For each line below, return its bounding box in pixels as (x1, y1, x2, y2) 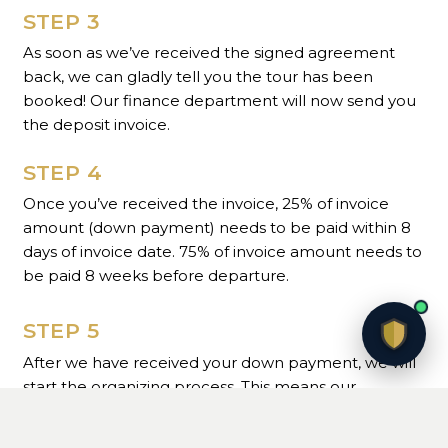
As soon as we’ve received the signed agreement (22, 43, 395, 63)
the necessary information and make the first (22, 424, 364, 444)
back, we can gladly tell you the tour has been (22, 67, 373, 87)
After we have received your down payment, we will (22, 352, 416, 372)
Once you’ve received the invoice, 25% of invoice (22, 194, 389, 214)
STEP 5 (22, 318, 100, 344)
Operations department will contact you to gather (22, 400, 403, 420)
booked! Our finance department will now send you (22, 91, 416, 111)
